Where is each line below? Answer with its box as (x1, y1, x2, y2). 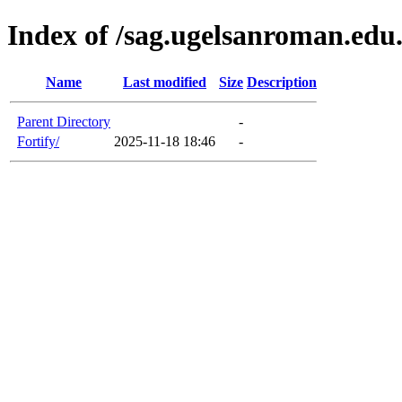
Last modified (123, 74, 206, 90)
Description (247, 74, 317, 90)
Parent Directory (17, 113, 110, 129)
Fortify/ (17, 133, 59, 149)
